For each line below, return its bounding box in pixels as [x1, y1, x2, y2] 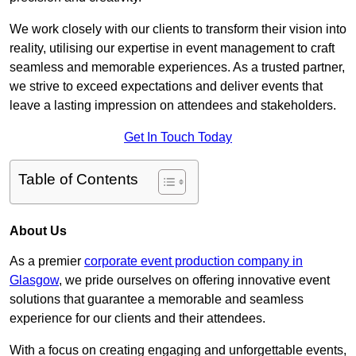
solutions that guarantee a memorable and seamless [10, 292, 304, 307]
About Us [10, 224, 67, 238]
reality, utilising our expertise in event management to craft [10, 41, 335, 56]
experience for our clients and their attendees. [10, 311, 265, 326]
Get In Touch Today [124, 130, 232, 145]
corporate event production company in [84, 254, 303, 269]
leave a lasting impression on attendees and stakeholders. [10, 99, 336, 113]
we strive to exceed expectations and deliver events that [10, 79, 323, 94]
